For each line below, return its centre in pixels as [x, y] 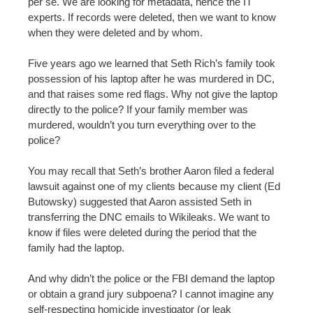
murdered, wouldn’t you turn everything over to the [142, 125]
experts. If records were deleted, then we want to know [152, 17]
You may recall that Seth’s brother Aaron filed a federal [151, 171]
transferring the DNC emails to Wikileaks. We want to [149, 217]
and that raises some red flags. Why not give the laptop [153, 94]
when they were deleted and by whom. [115, 32]
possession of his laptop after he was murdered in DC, [151, 79]
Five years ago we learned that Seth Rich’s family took [152, 64]
